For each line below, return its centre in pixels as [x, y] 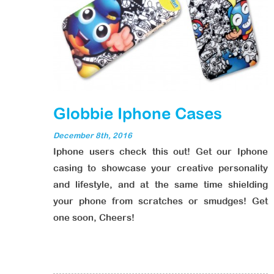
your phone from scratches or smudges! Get [161, 201]
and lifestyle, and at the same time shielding [161, 184]
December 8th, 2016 [93, 135]
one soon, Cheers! [94, 217]
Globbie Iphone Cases [138, 113]
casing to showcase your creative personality [161, 168]
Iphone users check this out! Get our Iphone [161, 151]
